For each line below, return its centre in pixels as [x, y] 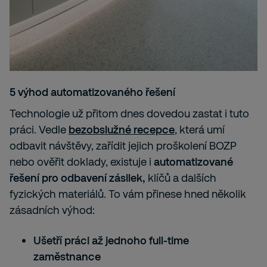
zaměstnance [67, 257]
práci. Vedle [38, 130]
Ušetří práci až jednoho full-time [111, 240]
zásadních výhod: [52, 210]
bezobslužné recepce [122, 130]
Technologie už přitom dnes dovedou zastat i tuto [129, 114]
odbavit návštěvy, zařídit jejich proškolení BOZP [123, 146]
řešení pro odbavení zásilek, [77, 178]
